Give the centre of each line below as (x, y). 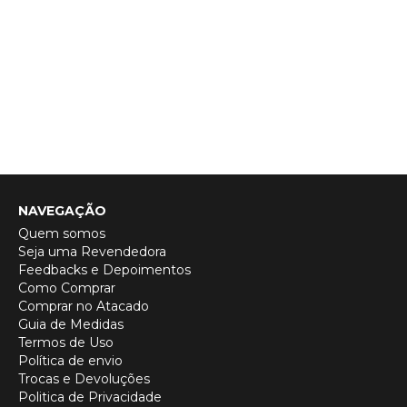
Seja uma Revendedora (92, 252)
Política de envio (70, 361)
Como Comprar (67, 288)
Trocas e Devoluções (84, 379)
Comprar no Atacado (84, 307)
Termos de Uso (66, 343)
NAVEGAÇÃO (62, 211)
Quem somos (62, 234)
